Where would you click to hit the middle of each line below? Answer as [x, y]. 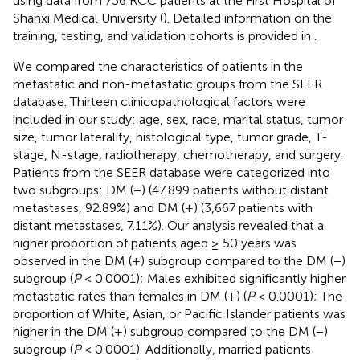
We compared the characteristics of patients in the [158, 66]
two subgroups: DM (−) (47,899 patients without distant [171, 190]
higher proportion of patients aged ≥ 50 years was [155, 243]
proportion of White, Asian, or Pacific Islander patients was [179, 313]
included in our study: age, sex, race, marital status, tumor [178, 119]
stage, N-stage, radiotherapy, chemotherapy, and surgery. [178, 154]
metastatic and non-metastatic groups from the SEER [168, 84]
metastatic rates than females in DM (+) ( [130, 296]
